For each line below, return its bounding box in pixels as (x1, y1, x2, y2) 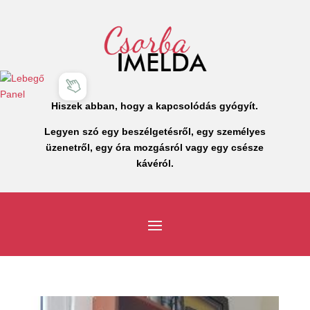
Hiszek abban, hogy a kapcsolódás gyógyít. (51, 100, 259, 111)
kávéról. (136, 157, 174, 169)
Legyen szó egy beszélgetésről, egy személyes (44, 125, 266, 137)
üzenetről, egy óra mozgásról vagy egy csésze (46, 141, 264, 153)
